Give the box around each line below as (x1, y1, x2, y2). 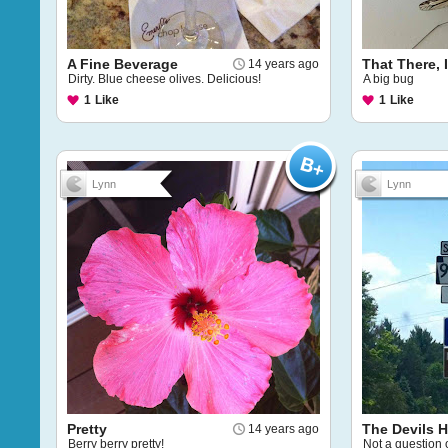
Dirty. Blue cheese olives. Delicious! (68, 72, 261, 86)
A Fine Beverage (67, 56, 178, 72)
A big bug (363, 72, 414, 86)
